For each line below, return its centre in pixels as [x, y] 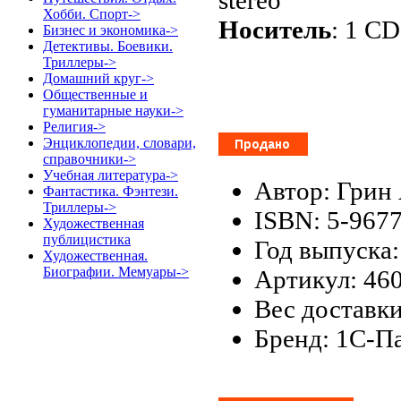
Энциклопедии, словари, [119, 143]
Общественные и [95, 94]
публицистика [87, 239]
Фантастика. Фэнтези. [111, 191]
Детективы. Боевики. [108, 46]
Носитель [275, 29]
